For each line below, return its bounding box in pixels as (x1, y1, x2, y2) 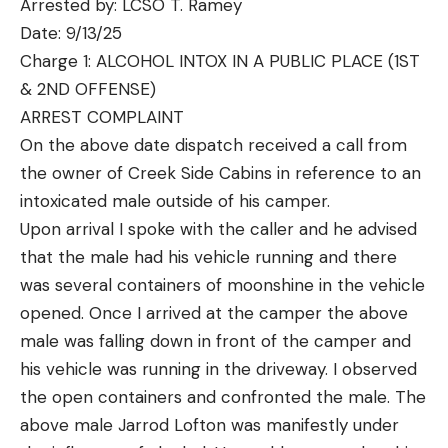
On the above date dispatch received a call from (20, 133, 407, 156)
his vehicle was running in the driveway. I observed (20, 357, 417, 380)
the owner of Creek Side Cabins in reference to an (20, 161, 421, 184)
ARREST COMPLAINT (20, 105, 184, 128)
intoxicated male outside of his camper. (20, 189, 330, 212)
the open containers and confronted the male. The (20, 385, 426, 408)
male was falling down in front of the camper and (20, 329, 411, 352)
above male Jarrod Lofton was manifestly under (20, 413, 399, 436)
